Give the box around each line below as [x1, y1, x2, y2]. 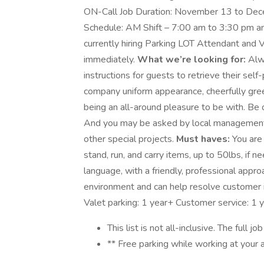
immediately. [84, 53, 137, 66]
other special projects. [84, 133, 176, 146]
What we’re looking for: [137, 53, 246, 66]
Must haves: [176, 133, 230, 146]
